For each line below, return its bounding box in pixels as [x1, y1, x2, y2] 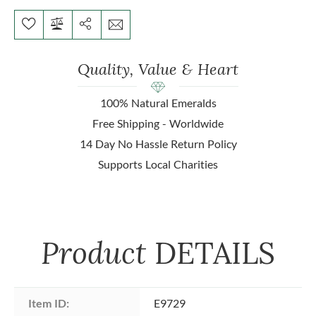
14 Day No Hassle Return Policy [79, 136, 237, 150]
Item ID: [28, 296, 69, 310]
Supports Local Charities [98, 157, 218, 171]
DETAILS [154, 233, 275, 272]
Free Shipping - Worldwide [92, 116, 224, 130]
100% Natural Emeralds [99, 95, 217, 109]
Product [41, 233, 154, 272]
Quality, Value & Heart [78, 58, 238, 79]
